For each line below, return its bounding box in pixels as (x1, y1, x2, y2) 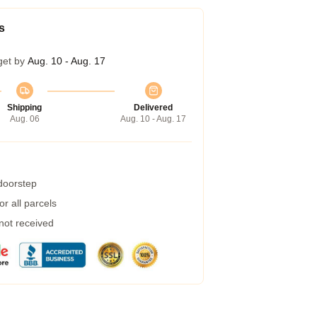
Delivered (134, 103, 173, 113)
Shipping (7, 103, 42, 113)
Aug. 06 (9, 114, 40, 124)
